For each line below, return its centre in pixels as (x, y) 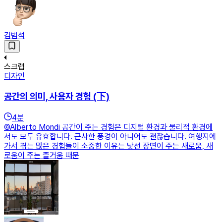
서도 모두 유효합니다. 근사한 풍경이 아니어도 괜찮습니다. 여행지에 (110, 136)
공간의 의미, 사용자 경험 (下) (57, 97)
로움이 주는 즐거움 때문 (42, 155)
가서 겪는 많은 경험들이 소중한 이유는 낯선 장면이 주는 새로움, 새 (109, 146)
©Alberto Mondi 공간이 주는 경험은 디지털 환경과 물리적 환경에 (108, 127)
